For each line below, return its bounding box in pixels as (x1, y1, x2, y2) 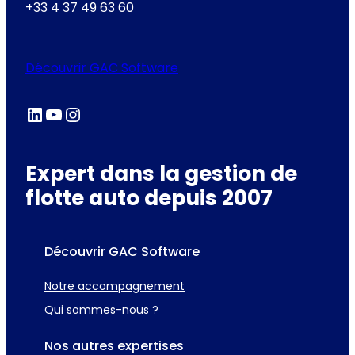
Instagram (63, 100, 83, 127)
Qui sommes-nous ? (44, 302, 158, 319)
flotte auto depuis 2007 (25, 183, 273, 213)
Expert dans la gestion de (25, 158, 297, 189)
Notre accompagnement (44, 278, 185, 295)
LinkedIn (25, 100, 37, 127)
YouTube (44, 100, 55, 127)
